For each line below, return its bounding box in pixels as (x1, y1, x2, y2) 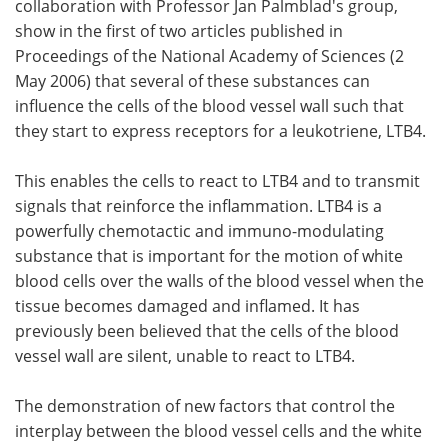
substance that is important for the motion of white (15, 244, 403, 266)
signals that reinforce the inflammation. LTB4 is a (15, 194, 382, 216)
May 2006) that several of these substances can (15, 69, 370, 91)
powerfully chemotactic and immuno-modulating (15, 219, 384, 241)
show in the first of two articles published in (15, 19, 343, 41)
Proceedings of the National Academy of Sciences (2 (15, 44, 404, 66)
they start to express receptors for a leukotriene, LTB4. (15, 119, 426, 141)
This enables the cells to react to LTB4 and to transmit (15, 169, 420, 191)
